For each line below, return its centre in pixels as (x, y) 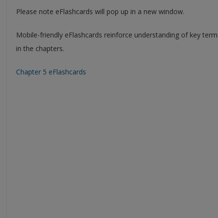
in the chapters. (40, 48)
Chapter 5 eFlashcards (51, 72)
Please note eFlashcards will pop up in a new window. (100, 11)
